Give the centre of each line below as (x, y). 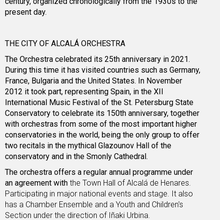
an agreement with (37, 183)
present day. (26, 12)
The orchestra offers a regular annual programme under (99, 172)
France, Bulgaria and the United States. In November (94, 81)
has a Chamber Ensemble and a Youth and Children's (94, 205)
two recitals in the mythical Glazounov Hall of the (88, 146)
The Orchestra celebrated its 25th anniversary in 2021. (97, 59)
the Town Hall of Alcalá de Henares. (130, 183)
